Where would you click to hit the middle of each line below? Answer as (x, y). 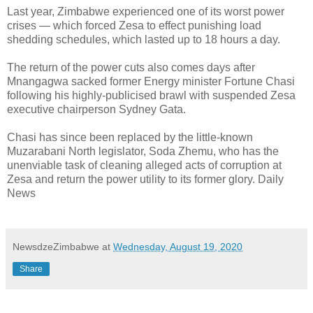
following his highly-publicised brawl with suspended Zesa (151, 95)
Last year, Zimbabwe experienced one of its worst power (146, 11)
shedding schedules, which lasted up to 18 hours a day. (144, 39)
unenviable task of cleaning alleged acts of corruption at (144, 165)
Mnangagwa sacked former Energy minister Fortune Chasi (151, 81)
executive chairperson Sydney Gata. (96, 109)
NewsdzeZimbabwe (56, 246)
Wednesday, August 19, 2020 (178, 246)
